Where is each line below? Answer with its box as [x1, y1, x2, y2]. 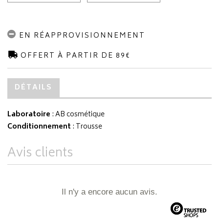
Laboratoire [7, 109, 50, 121]
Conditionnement [7, 121, 71, 133]
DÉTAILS [15, 82, 52, 94]
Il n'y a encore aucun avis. [62, 187, 157, 197]
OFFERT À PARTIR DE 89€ [18, 50, 131, 62]
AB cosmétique [55, 109, 105, 121]
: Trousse [71, 121, 102, 133]
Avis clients [7, 143, 73, 164]
